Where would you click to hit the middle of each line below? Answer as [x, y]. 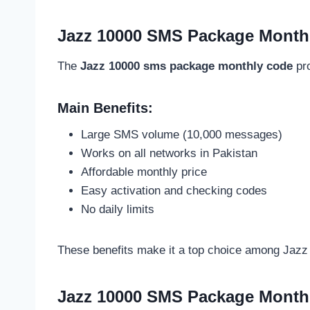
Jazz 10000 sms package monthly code [186, 66]
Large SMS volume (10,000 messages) [182, 134]
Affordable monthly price [144, 172]
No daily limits [118, 209]
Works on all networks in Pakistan [169, 153]
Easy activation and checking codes [174, 190]
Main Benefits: [105, 108]
